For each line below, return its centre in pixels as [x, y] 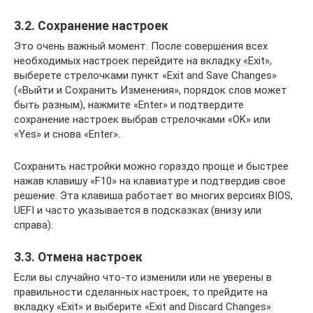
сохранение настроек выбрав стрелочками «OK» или [142, 119]
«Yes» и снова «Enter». [67, 134]
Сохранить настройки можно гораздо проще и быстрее [151, 166]
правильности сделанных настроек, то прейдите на [141, 292]
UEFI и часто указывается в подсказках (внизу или [138, 210]
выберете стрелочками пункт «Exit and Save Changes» [145, 75]
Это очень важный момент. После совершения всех [141, 46]
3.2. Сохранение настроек [91, 26]
